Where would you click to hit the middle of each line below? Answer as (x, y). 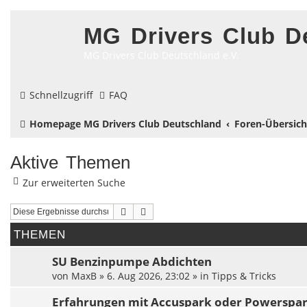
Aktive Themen (70, 162)
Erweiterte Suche (183, 211)
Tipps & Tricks (244, 276)
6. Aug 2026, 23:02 (148, 276)
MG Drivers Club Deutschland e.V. (161, 55)
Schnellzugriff (61, 95)
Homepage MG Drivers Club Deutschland (125, 124)
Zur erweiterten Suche (74, 182)
